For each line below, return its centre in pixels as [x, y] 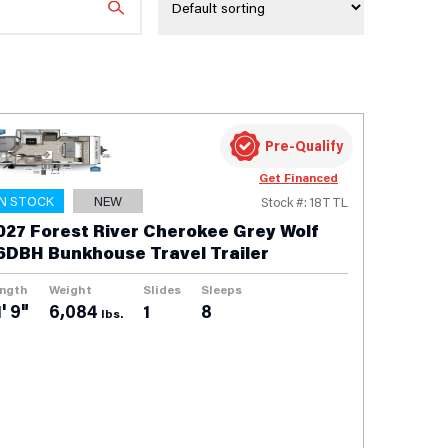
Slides [162, 289]
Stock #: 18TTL [304, 201]
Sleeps [221, 289]
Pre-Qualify [304, 145]
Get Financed [298, 177]
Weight [70, 289]
